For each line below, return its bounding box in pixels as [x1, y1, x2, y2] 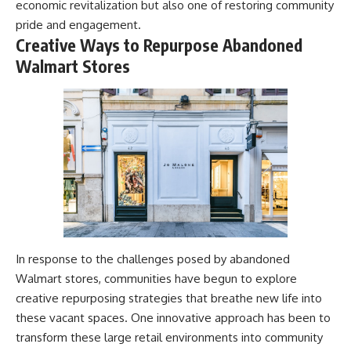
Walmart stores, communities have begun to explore [16, 270, 297, 286]
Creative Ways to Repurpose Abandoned [16, 34, 302, 56]
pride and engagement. [16, 16, 141, 32]
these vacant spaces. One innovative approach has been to [16, 309, 331, 325]
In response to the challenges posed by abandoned [16, 251, 290, 266]
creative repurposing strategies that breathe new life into [16, 290, 322, 306]
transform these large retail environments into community [16, 329, 323, 345]
